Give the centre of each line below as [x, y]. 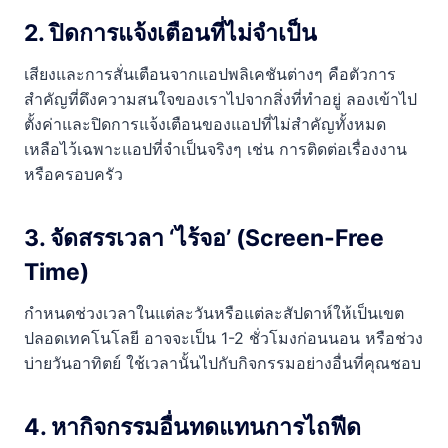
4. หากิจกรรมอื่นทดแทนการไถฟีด [192, 427]
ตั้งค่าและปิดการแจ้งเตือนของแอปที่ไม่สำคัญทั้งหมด [205, 123]
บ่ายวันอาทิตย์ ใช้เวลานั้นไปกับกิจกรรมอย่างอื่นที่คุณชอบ [222, 362]
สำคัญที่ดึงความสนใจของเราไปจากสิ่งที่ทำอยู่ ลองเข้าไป [220, 98]
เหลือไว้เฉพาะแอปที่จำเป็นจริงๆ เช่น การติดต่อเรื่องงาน [215, 148]
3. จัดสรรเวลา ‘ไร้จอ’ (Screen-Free [204, 238]
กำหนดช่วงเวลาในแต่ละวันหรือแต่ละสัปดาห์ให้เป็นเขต [214, 312]
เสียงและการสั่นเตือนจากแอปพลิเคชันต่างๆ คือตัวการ [210, 73]
